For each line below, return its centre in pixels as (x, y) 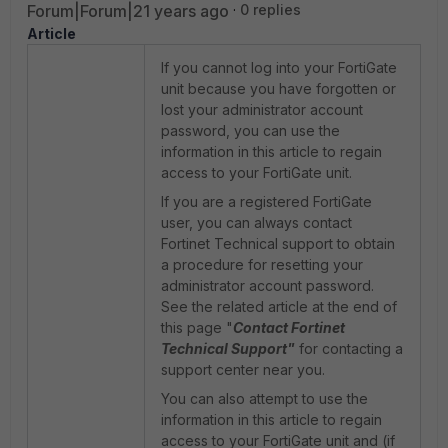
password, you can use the (250, 130)
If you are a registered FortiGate (266, 201)
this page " (197, 327)
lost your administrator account (262, 109)
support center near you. (243, 369)
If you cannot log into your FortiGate (279, 67)
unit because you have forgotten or (278, 88)
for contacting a (349, 348)
